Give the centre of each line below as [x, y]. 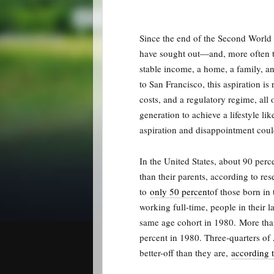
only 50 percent [180, 191]
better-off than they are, [185, 253]
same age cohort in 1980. [188, 222]
